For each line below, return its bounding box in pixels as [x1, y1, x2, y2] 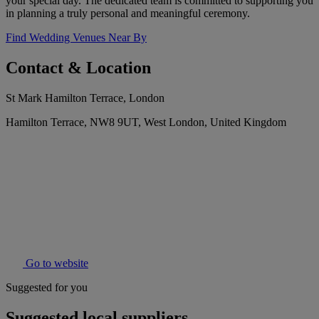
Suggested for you [6, 281, 88, 294]
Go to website [23, 257, 88, 270]
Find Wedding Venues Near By [6, 31, 147, 44]
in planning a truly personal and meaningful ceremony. [6, 7, 250, 20]
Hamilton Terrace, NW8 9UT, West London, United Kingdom [6, 116, 286, 129]
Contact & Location [6, 58, 151, 78]
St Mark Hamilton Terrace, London [6, 92, 164, 105]
